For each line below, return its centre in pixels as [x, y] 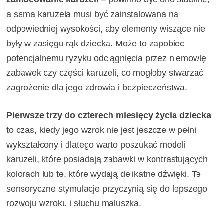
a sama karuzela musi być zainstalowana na [93, 14]
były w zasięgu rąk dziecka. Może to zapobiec [96, 43]
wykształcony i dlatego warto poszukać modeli [96, 144]
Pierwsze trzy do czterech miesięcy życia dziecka [109, 115]
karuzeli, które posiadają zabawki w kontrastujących [107, 159]
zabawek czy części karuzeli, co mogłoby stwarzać [105, 73]
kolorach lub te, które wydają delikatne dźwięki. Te [104, 174]
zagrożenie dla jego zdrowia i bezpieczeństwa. [97, 87]
